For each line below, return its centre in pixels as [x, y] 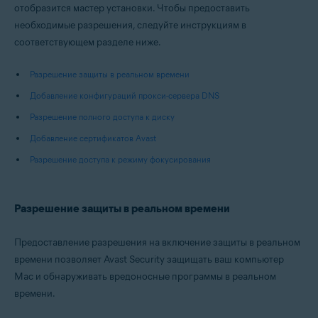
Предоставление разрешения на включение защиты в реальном [157, 242]
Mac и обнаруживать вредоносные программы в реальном [145, 276]
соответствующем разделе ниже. [88, 42]
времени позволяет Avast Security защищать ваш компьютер [149, 259]
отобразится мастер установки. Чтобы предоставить [132, 8]
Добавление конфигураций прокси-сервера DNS [125, 95]
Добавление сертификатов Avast [93, 138]
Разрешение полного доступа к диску [102, 117]
